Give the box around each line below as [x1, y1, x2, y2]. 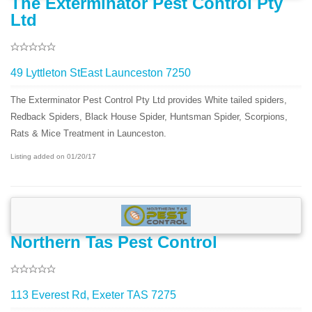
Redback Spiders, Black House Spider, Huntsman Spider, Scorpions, [10, 111, 288, 122]
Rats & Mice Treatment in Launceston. [10, 127, 166, 139]
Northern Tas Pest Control [10, 233, 217, 252]
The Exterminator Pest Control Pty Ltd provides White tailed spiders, [10, 94, 287, 105]
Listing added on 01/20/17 [10, 152, 96, 160]
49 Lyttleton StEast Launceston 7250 [10, 66, 191, 79]
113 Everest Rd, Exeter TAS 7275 [10, 289, 176, 302]
